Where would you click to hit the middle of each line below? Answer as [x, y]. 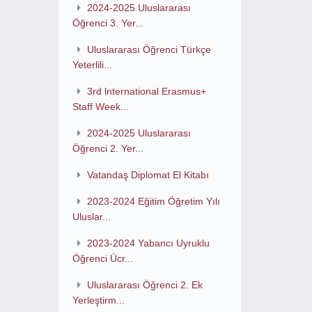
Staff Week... [100, 107]
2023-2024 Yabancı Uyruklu [149, 243]
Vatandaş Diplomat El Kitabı [148, 175]
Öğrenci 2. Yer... [108, 148]
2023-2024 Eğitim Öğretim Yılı [154, 201]
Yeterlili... [92, 65]
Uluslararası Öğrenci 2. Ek [145, 285]
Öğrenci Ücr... [102, 258]
